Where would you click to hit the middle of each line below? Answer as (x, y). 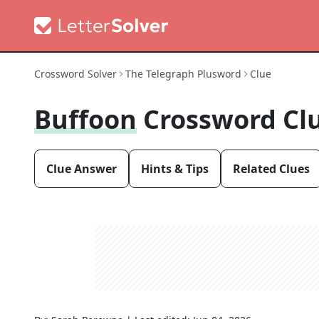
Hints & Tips (175, 169)
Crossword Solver (75, 74)
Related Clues (271, 169)
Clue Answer (82, 169)
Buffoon (85, 119)
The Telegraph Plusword (183, 74)
